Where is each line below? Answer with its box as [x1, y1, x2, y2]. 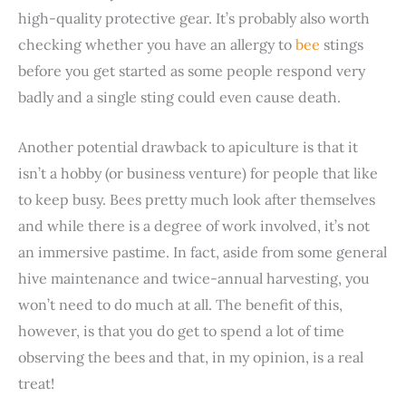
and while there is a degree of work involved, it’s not [18, 216, 370, 235]
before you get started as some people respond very [18, 62, 365, 81]
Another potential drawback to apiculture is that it [18, 137, 358, 156]
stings [320, 35, 363, 54]
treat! [18, 373, 54, 392]
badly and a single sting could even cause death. [18, 88, 341, 107]
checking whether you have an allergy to [18, 35, 295, 54]
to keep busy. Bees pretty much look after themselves [18, 189, 375, 208]
